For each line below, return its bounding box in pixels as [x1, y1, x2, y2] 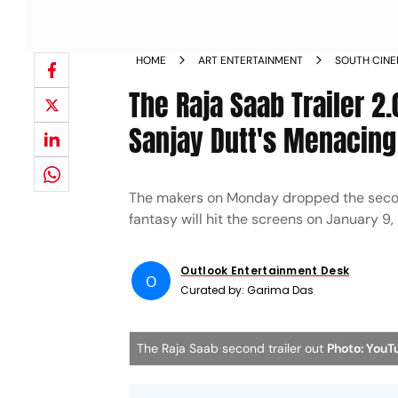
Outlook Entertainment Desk [180, 263, 350, 278]
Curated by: [180, 283, 248, 298]
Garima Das [247, 283, 314, 298]
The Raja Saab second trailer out [137, 340, 328, 356]
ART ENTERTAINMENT [198, 53, 304, 68]
